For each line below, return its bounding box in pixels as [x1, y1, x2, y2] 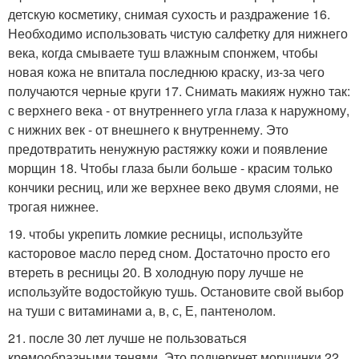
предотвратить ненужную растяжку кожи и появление [8, 139, 328, 158]
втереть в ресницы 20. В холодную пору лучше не [8, 262, 304, 281]
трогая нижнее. [8, 196, 99, 216]
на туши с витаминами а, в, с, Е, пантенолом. [8, 301, 276, 320]
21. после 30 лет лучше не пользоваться [8, 328, 247, 347]
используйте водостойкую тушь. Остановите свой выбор [8, 281, 344, 301]
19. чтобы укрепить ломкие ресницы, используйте [8, 224, 303, 243]
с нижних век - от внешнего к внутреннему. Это [8, 119, 288, 139]
